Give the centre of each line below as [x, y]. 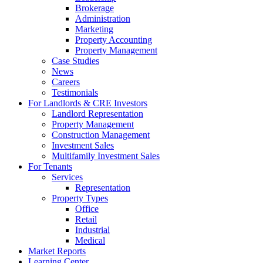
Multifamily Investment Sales [106, 156]
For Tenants [50, 167]
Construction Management [101, 135]
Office [87, 209]
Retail [86, 220]
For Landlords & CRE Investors [88, 103]
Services [67, 177]
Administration [103, 19]
